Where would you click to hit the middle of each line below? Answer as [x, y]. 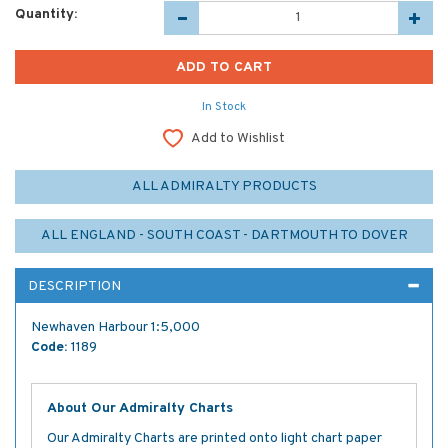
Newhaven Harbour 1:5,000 [115, 327]
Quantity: [46, 14]
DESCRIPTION [74, 286]
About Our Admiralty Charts [140, 408]
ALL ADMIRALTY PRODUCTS [224, 186]
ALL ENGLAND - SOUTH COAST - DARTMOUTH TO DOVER [224, 235]
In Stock [224, 106]
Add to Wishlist [238, 138]
